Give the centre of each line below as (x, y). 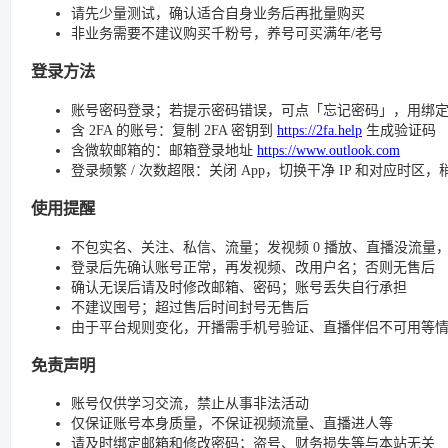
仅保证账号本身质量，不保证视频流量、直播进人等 (232, 424)
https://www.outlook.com (328, 150)
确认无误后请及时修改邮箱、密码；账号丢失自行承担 (239, 287)
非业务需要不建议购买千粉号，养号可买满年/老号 (227, 33)
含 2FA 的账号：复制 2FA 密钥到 (174, 130)
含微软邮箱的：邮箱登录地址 (164, 150)
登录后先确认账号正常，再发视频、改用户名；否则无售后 (253, 267)
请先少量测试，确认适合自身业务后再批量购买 (218, 13)
